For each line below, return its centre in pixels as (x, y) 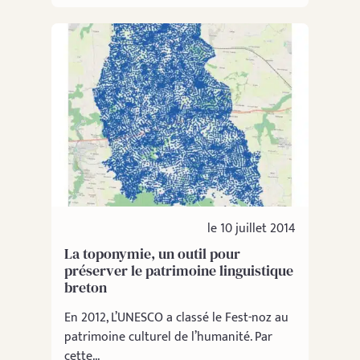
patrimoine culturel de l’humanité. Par (168, 337)
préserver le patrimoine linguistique (179, 270)
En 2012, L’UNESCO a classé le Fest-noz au (176, 317)
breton (86, 287)
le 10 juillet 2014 (252, 228)
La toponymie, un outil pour (152, 253)
